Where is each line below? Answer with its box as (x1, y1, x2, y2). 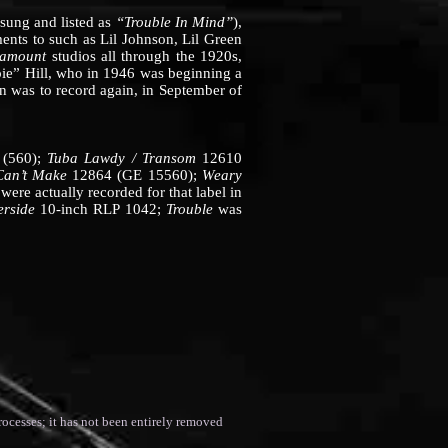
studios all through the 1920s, (46, 48, 243, 64)
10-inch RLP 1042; (40, 201, 166, 217)
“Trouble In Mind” (115, 14, 234, 30)
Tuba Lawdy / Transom (47, 150, 196, 166)
